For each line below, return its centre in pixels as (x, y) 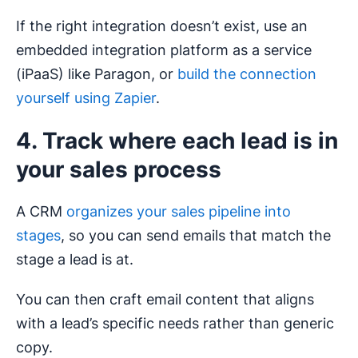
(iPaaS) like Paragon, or (97, 74)
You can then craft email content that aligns (165, 299)
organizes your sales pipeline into (179, 211)
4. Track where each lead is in (177, 140)
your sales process (119, 169)
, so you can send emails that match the (196, 235)
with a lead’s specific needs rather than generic (175, 323)
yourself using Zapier (86, 97)
